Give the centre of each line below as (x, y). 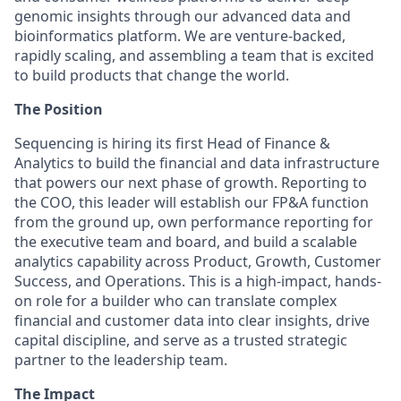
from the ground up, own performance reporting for (194, 222)
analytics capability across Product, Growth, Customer (198, 261)
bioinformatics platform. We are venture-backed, (180, 36)
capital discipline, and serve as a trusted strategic (181, 340)
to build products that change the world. (152, 75)
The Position (59, 109)
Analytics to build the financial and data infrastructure (197, 163)
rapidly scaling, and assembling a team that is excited (194, 55)
